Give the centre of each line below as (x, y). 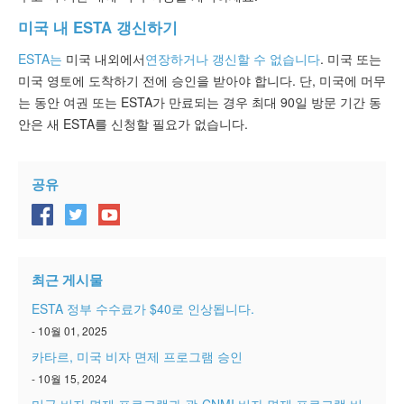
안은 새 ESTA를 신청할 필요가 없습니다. (133, 123)
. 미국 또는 (351, 58)
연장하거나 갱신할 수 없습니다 (233, 58)
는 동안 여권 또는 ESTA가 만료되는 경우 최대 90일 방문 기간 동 (200, 101)
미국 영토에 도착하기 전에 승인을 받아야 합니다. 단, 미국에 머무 (202, 80)
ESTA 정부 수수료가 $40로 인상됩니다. (143, 308)
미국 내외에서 (104, 58)
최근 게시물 (67, 279)
